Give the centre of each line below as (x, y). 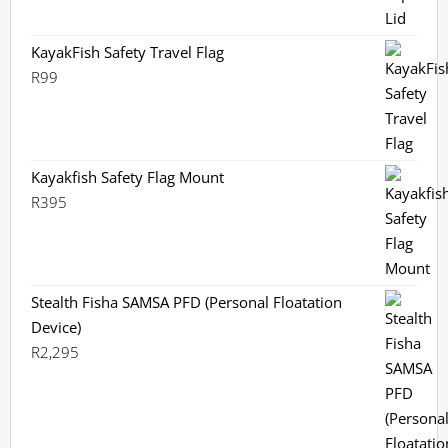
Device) (56, 326)
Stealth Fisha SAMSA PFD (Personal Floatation (186, 301)
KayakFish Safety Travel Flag (127, 51)
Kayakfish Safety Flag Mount (127, 176)
